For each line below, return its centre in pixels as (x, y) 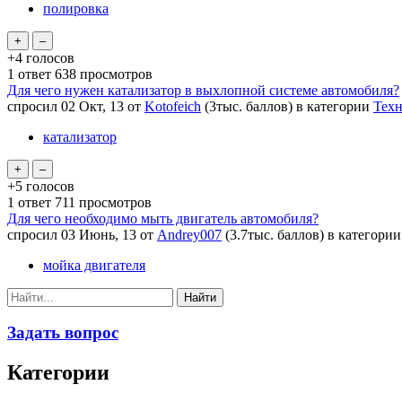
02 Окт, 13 (92, 106)
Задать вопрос (63, 333)
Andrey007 (189, 234)
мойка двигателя (94, 265)
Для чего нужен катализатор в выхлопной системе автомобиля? (203, 90)
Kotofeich (173, 106)
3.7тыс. (252, 234)
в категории (335, 106)
